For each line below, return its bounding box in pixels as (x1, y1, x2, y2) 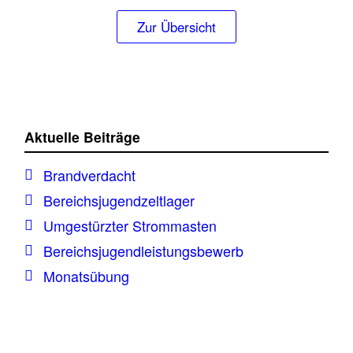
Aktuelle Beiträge (24, 127, 141, 147)
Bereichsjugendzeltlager (43, 190, 195, 211)
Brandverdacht (43, 165, 136, 186)
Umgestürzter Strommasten (43, 215, 217, 236)
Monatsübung (43, 266, 129, 287)
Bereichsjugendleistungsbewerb (43, 240, 243, 262)
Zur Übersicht (137, 17, 216, 37)
